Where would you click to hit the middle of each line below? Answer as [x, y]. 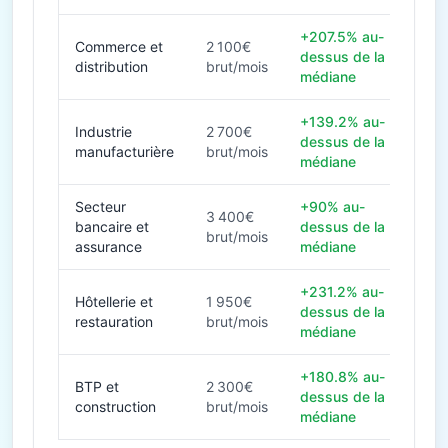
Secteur [100, 206]
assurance [108, 246]
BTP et [97, 386]
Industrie [103, 131]
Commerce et [119, 46]
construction [115, 406]
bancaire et [112, 226]
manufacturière [124, 151]
